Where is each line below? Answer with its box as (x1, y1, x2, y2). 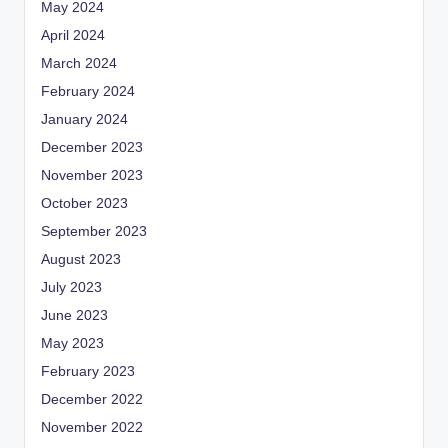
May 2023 (41, 335, 104, 351)
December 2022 (41, 391, 143, 407)
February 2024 (41, 83, 135, 99)
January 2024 (41, 111, 128, 127)
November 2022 (41, 419, 143, 435)
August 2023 (41, 251, 121, 267)
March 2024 (41, 55, 117, 71)
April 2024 (41, 27, 105, 43)
